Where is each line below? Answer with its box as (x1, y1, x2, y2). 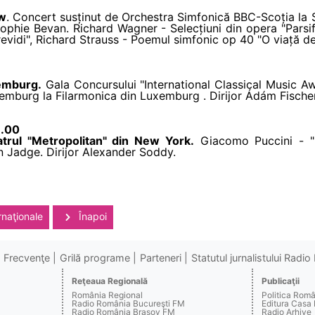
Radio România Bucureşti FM (72, 297, 186, 309)
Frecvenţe (3, 251, 50, 264)
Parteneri (139, 251, 181, 264)
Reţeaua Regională (72, 275, 148, 286)
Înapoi (76, 210, 107, 222)
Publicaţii (261, 275, 300, 286)
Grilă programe (59, 251, 130, 264)
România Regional (72, 289, 143, 300)
